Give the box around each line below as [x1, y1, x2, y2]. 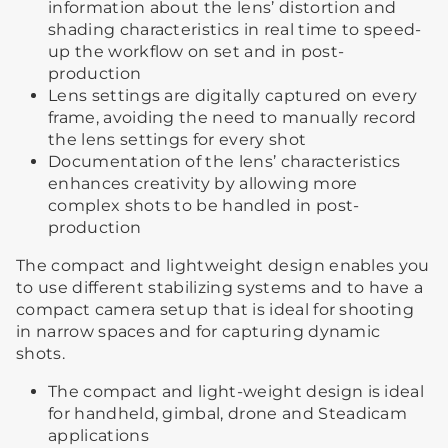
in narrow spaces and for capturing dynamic [16, 321, 381, 341]
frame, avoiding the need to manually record [48, 107, 417, 127]
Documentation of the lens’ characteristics [48, 151, 401, 171]
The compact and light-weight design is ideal [48, 381, 425, 401]
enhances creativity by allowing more [48, 173, 358, 193]
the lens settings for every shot [48, 129, 307, 149]
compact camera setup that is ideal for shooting [16, 299, 415, 319]
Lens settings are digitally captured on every [48, 85, 418, 105]
